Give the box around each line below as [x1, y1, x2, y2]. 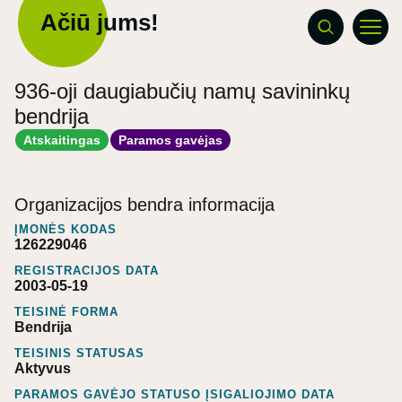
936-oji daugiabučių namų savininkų [14, 79, 350, 103]
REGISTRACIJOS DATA [14, 263, 159, 277]
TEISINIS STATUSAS [14, 345, 144, 360]
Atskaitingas [23, 132, 101, 147]
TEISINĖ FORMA [14, 304, 118, 319]
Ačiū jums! [40, 9, 159, 36]
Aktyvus [14, 360, 71, 376]
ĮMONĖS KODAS [14, 222, 117, 236]
